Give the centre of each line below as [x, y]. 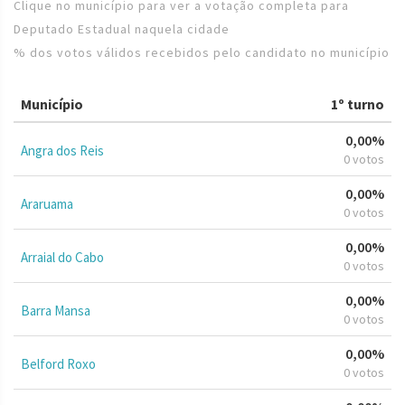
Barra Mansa [56, 310]
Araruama [47, 203]
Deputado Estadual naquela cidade [122, 28]
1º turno [358, 104]
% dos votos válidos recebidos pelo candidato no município [202, 52]
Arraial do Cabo [62, 257]
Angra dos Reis [62, 150]
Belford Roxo [58, 363]
